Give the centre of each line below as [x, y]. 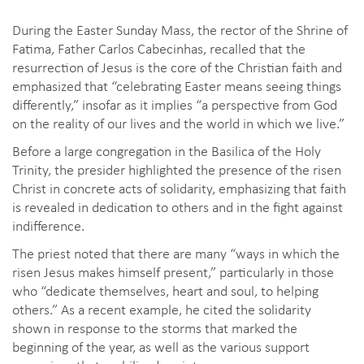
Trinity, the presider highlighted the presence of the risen [177, 169]
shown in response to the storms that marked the [155, 327]
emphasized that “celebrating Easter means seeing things [177, 85]
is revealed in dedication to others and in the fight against [178, 206]
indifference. [48, 225]
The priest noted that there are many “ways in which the [176, 252]
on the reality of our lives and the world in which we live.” [178, 122]
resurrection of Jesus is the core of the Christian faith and [177, 66]
